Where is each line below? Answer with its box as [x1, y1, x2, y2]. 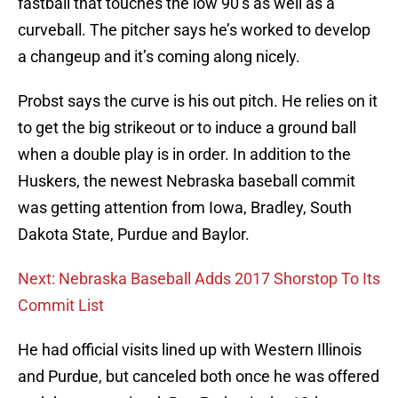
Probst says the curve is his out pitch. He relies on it [18, 92, 378, 111]
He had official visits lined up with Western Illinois [18, 340, 362, 360]
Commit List [18, 296, 104, 315]
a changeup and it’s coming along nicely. [18, 47, 300, 67]
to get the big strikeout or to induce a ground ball [18, 118, 356, 138]
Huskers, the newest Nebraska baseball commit [18, 171, 355, 191]
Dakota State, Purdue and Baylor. [18, 225, 250, 244]
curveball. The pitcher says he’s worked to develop [18, 20, 370, 40]
